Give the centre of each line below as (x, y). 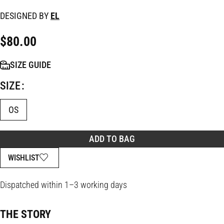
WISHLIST (24, 157)
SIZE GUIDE (30, 65)
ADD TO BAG (112, 139)
